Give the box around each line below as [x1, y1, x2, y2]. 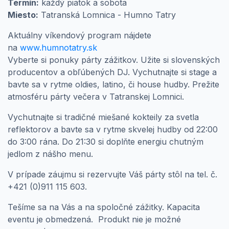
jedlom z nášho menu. [8, 149, 96, 159]
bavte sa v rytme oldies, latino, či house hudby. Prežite [8, 79, 219, 90]
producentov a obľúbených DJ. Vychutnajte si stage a [8, 67, 217, 78]
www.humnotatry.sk [20, 42, 97, 53]
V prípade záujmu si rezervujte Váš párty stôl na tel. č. [8, 169, 217, 180]
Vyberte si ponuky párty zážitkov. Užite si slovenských [8, 55, 220, 65]
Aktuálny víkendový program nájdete [8, 30, 151, 41]
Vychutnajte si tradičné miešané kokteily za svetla [8, 112, 199, 123]
